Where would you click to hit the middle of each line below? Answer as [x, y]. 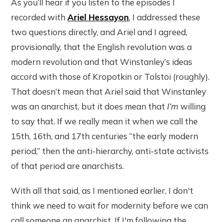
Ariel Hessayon [98, 17]
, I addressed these [165, 17]
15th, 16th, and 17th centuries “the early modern [105, 136]
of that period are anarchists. [68, 166]
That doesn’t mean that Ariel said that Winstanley [109, 92]
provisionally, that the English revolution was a [102, 47]
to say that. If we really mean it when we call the [105, 121]
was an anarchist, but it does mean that [89, 107]
